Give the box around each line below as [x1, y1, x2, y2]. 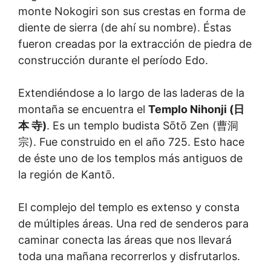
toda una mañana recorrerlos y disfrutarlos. [18, 249, 240, 263]
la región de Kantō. [18, 168, 115, 181]
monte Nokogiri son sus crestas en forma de [18, 4, 246, 18]
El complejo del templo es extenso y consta [18, 200, 240, 214]
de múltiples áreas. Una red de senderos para [18, 217, 249, 230]
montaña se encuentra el [18, 102, 148, 116]
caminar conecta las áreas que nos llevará [18, 233, 232, 246]
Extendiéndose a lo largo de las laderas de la [18, 86, 244, 99]
